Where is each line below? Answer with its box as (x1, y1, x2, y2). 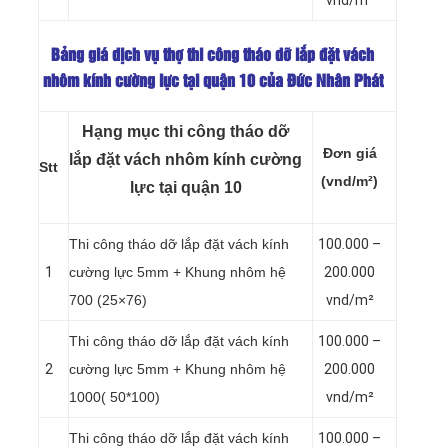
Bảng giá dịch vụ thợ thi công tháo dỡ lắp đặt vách (51, 48, 374, 64)
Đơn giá (322, 144, 377, 161)
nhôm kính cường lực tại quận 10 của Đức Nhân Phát (42, 74, 383, 90)
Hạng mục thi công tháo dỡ (82, 122, 289, 140)
